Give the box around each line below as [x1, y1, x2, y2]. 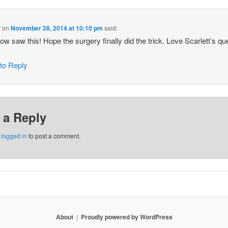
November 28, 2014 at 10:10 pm [11, 23, 103, 33]
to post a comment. [26, 131, 80, 140]
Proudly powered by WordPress [80, 212, 173, 222]
